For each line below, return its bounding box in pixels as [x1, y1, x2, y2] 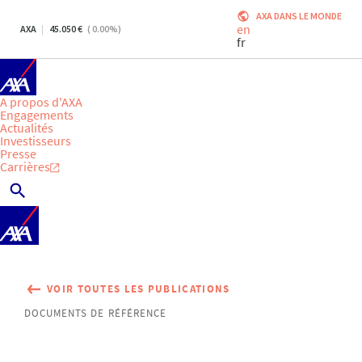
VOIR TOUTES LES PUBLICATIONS [47, 282, 230, 297]
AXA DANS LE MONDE [256, 10, 342, 22]
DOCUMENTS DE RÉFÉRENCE [24, 306, 166, 321]
